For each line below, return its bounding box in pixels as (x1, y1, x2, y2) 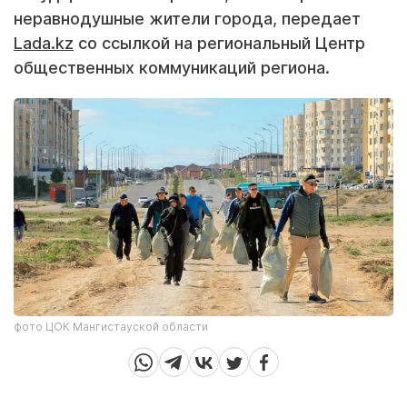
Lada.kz (14, 33, 74, 53)
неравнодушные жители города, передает (14, 8, 361, 28)
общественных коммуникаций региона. (14, 57, 330, 77)
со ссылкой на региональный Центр (74, 33, 365, 53)
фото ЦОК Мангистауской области (14, 319, 208, 333)
